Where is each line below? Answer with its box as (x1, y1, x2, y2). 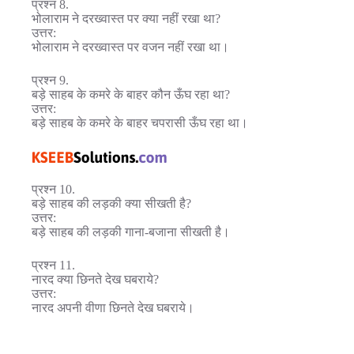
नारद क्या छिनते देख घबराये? (32, 273, 159, 287)
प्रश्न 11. (32, 258, 75, 273)
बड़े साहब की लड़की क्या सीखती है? (32, 197, 191, 211)
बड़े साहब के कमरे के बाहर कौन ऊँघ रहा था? (32, 87, 230, 101)
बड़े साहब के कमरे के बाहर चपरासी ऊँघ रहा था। (32, 115, 248, 130)
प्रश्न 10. (32, 183, 75, 197)
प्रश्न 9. (32, 73, 69, 87)
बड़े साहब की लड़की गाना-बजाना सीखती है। (32, 225, 230, 239)
